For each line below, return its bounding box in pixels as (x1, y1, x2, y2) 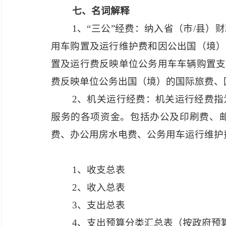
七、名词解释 (72, 6, 130, 16)
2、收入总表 (72, 182, 125, 193)
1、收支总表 (72, 164, 125, 175)
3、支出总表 (72, 200, 125, 210)
